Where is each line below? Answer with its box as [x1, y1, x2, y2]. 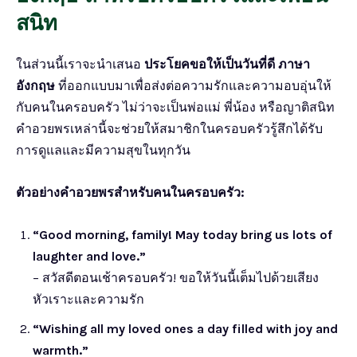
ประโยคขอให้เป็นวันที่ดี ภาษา [144, 56, 310, 72]
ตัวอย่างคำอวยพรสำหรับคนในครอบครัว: [16, 184, 245, 200]
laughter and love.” [33, 248, 146, 264]
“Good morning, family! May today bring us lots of [33, 226, 332, 242]
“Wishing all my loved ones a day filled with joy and [33, 320, 338, 336]
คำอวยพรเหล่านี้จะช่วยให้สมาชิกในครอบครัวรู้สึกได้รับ [16, 120, 323, 136]
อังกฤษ [16, 77, 55, 93]
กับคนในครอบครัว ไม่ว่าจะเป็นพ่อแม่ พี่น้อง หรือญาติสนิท [16, 99, 335, 115]
